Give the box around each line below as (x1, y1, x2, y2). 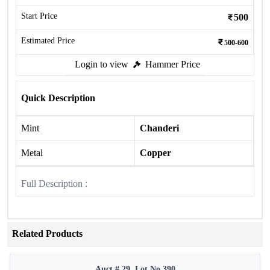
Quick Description (21, 93, 95, 103)
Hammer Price (145, 59, 200, 69)
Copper (140, 148, 171, 158)
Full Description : (21, 178, 87, 189)
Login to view (75, 59, 128, 69)
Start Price (21, 11, 57, 20)
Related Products (12, 228, 83, 239)
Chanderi (140, 123, 179, 133)
